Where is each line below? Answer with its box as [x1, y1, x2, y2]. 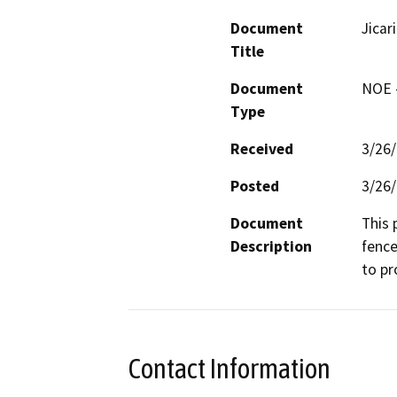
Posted [230, 175, 279, 196]
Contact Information [128, 352, 331, 385]
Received [230, 138, 293, 159]
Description [230, 236, 312, 256]
